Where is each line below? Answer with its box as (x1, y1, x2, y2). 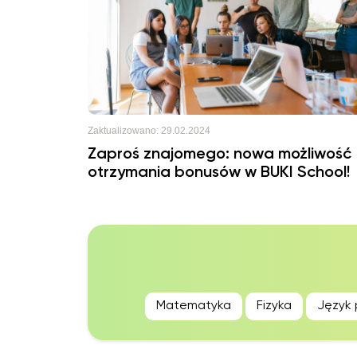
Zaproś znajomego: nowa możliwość (88, 147, 351, 163)
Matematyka (156, 300, 231, 312)
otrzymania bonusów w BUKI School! (88, 165, 350, 181)
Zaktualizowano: (88, 125, 159, 136)
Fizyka (257, 300, 292, 312)
